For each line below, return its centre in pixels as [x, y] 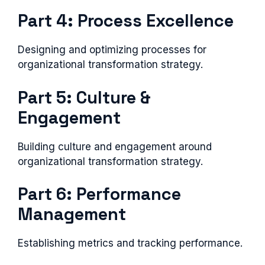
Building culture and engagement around [115, 146]
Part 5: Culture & [84, 97]
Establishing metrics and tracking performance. [130, 243]
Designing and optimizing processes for [112, 50]
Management [72, 214]
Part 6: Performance [99, 194]
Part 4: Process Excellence [126, 20]
